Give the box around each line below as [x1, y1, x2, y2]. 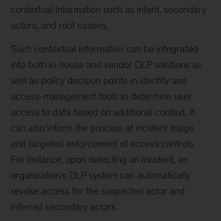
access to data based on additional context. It [11, 107, 195, 117]
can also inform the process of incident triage [11, 122, 194, 133]
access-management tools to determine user [11, 91, 192, 102]
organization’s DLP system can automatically [11, 170, 191, 181]
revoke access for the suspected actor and [11, 185, 185, 196]
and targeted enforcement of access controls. [11, 138, 196, 149]
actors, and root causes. [11, 20, 109, 31]
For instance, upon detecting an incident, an [11, 154, 188, 165]
